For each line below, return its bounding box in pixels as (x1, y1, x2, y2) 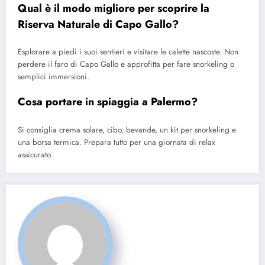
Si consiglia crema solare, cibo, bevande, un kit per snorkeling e (18, 124, 236, 135)
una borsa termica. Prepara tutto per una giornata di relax (18, 136, 215, 148)
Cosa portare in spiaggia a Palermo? (18, 94, 198, 110)
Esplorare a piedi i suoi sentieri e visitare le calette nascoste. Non (18, 46, 238, 58)
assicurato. (18, 148, 53, 160)
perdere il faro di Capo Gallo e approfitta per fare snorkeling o (18, 59, 234, 70)
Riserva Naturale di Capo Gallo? (18, 16, 179, 32)
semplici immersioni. (18, 71, 89, 83)
